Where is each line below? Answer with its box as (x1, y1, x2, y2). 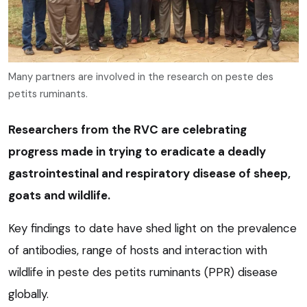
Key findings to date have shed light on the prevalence (8, 220, 297, 236)
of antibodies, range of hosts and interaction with (8, 242, 267, 258)
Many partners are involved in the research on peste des (8, 69, 273, 84)
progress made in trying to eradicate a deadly (8, 143, 266, 159)
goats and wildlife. (8, 187, 110, 203)
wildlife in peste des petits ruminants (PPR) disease (8, 264, 278, 280)
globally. (8, 286, 49, 302)
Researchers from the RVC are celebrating (8, 121, 247, 137)
